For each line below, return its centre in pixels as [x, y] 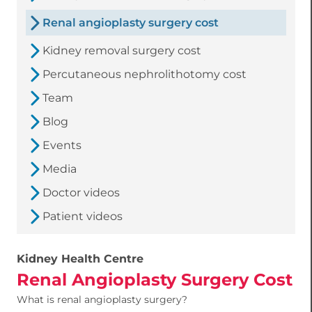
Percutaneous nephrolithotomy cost [145, 75]
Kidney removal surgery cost [122, 51]
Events [62, 146]
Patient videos [83, 217]
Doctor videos [81, 193]
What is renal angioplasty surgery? [102, 300]
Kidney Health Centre [80, 259]
